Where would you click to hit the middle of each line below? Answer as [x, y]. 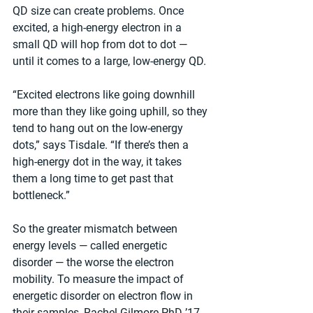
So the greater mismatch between [96, 229]
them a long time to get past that [94, 179]
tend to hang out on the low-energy [99, 129]
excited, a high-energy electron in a [99, 28]
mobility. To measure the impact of [100, 279]
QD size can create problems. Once [100, 11]
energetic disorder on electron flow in [104, 296]
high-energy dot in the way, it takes [99, 162]
